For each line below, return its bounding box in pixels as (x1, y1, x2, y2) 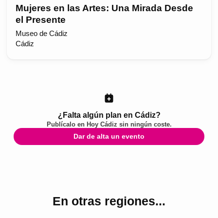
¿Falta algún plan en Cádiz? (57, 110, 161, 119)
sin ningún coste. (117, 120, 172, 128)
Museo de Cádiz (15, 29, 68, 37)
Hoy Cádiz (86, 120, 117, 128)
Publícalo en (46, 120, 87, 128)
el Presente (15, 15, 66, 25)
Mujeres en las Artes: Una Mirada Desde (15, 3, 193, 14)
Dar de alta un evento (73, 132, 145, 141)
